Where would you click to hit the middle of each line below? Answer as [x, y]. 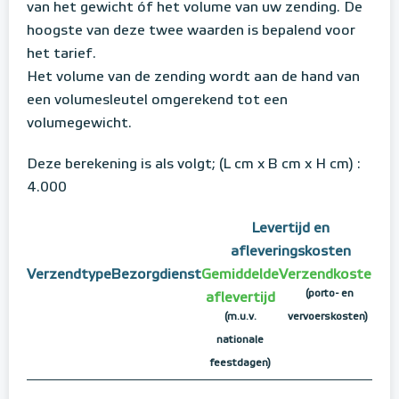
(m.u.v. [240, 317]
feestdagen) [240, 363]
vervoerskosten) [327, 317]
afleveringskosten [290, 252]
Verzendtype [69, 275]
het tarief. [61, 54]
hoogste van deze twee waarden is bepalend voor [191, 31]
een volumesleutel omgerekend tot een [157, 100]
